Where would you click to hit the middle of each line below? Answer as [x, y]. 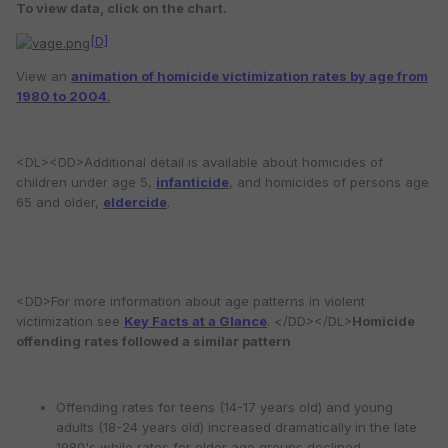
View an [43, 75]
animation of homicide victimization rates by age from [249, 75]
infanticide [192, 181]
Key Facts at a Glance [195, 320]
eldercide [135, 201]
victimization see [70, 320]
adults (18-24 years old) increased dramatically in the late [236, 426]
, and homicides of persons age [329, 181]
